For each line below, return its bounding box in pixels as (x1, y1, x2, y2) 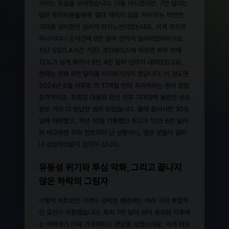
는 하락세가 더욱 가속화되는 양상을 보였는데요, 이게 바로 (39, 220, 190, 228)
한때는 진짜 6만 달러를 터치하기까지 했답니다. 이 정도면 (39, 70, 189, 78)
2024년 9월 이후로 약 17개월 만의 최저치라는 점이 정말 (39, 81, 189, 89)
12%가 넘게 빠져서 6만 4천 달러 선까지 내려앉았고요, (39, 58, 183, 66)
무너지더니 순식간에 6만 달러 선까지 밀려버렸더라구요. (39, 34, 185, 42)
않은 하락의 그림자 (39, 176, 108, 187)
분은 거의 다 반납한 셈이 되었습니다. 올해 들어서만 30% (39, 105, 189, 113)
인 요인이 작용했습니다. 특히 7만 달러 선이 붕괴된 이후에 (39, 208, 190, 216)
